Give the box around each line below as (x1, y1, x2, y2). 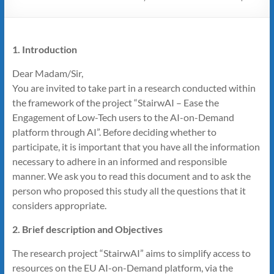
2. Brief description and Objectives (12, 223, 163, 235)
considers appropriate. (12, 199, 106, 211)
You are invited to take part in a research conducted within (12, 81, 256, 94)
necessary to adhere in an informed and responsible (12, 155, 227, 167)
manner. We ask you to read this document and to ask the (12, 169, 251, 182)
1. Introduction (12, 43, 77, 55)
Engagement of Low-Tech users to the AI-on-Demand (12, 111, 234, 123)
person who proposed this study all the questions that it (12, 184, 246, 196)
